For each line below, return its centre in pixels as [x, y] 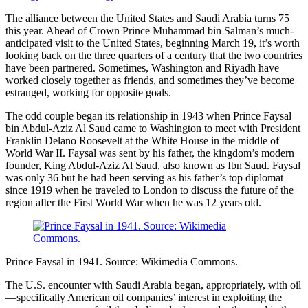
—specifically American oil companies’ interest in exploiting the [144, 298]
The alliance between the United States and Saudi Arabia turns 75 [147, 19]
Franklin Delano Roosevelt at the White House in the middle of [142, 141]
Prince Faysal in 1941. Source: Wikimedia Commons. [122, 262]
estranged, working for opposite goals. [88, 93]
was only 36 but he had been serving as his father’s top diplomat [144, 178]
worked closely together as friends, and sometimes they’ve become [150, 80]
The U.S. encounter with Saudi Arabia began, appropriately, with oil [153, 285]
